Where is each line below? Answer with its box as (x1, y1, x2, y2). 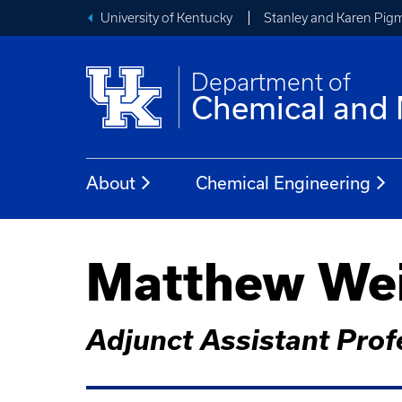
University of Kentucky (100, 11, 232, 25)
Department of (191, 69, 352, 95)
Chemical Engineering (196, 172, 371, 193)
